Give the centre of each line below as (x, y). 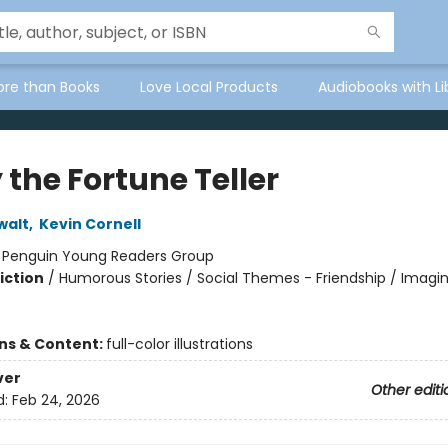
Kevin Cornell (89, 224)
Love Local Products (209, 87)
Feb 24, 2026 (55, 400)
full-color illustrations (179, 344)
